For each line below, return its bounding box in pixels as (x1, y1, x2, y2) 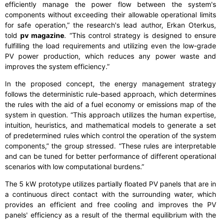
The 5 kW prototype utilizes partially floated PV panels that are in (5, 180, 216, 188)
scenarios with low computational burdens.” (5, 162, 144, 171)
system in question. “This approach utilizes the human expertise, (5, 110, 216, 119)
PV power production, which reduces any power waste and (5, 52, 216, 61)
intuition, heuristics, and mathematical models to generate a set (5, 121, 216, 130)
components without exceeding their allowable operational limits (5, 10, 216, 19)
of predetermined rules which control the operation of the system (5, 131, 216, 140)
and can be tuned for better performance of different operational (5, 152, 216, 161)
